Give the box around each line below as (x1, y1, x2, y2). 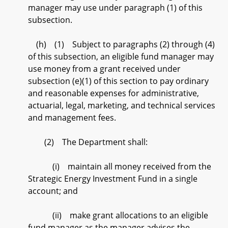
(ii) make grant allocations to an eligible (28, 210, 208, 221)
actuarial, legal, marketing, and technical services (28, 100, 215, 111)
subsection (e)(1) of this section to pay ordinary (28, 75, 209, 87)
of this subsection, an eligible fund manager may (28, 51, 214, 62)
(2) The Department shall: (28, 136, 148, 148)
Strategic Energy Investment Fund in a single (28, 173, 197, 184)
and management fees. (28, 112, 116, 123)
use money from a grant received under (28, 63, 181, 74)
